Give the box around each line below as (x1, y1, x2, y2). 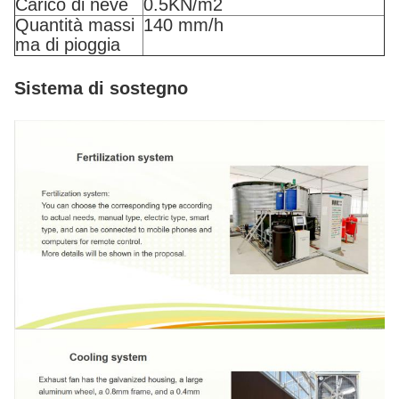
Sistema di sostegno (14, 78, 188, 98)
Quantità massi (15, 15, 134, 35)
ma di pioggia (15, 35, 120, 54)
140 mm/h (143, 15, 224, 35)
